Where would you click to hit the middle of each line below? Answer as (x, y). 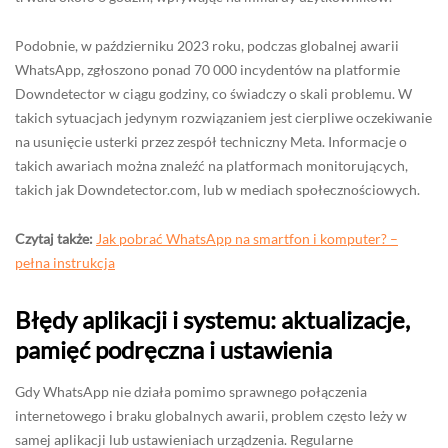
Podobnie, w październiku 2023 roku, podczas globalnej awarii (207, 45)
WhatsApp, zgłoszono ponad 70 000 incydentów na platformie (207, 69)
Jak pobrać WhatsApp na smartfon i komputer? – (247, 238)
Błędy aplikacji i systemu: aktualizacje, (212, 319)
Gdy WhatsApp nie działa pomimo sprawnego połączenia (191, 391)
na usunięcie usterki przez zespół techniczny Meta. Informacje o (211, 141)
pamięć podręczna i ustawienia (173, 349)
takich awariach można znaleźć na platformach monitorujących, (211, 165)
